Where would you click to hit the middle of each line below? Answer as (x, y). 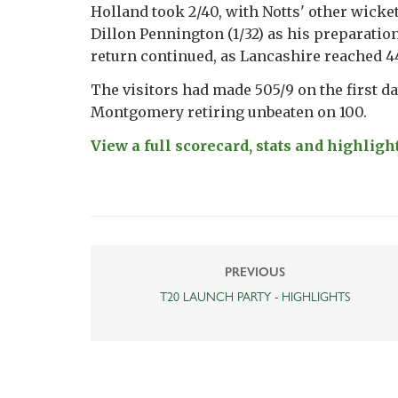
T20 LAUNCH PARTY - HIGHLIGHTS (255, 297)
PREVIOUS (255, 272)
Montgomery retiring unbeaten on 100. (229, 112)
